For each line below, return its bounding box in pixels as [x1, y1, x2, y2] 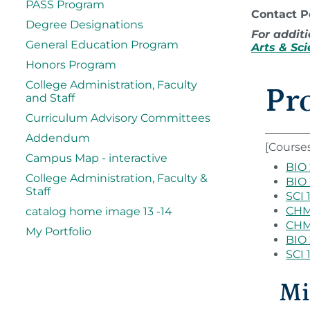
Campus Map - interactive [26, 152, 167, 165]
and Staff [26, 91, 75, 104]
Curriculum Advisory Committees [26, 111, 210, 125]
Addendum [26, 131, 90, 145]
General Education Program [26, 38, 179, 51]
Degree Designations [26, 18, 143, 31]
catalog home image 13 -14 [26, 205, 172, 218]
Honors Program [26, 58, 116, 71]
